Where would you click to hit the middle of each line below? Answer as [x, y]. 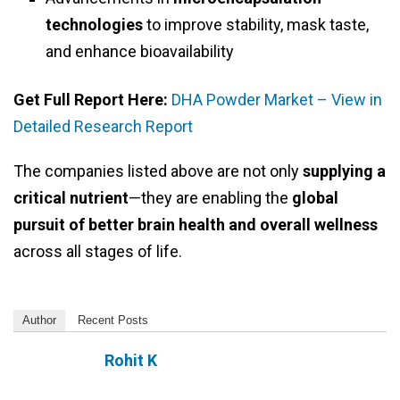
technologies [94, 25]
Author [39, 321]
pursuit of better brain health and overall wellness [196, 225]
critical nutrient [71, 198]
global [315, 198]
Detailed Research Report [103, 127]
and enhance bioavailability [140, 52]
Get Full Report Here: [92, 100]
